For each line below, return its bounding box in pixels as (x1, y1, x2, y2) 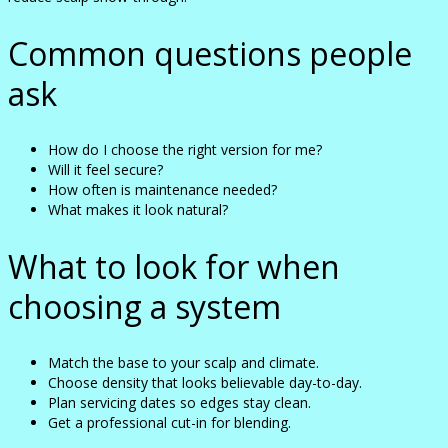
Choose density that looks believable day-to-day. (48, 373, 362, 393)
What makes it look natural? (48, 200, 228, 220)
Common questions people (8, 31, 412, 75)
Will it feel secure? (48, 160, 163, 180)
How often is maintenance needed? (48, 180, 277, 200)
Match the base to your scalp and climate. (48, 353, 319, 373)
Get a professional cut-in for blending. (48, 413, 291, 433)
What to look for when (8, 244, 340, 288)
